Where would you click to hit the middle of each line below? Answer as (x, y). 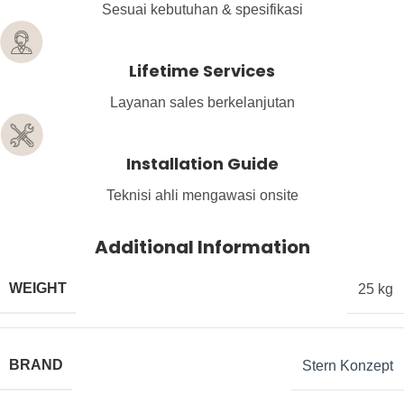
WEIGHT (38, 289)
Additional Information (202, 248)
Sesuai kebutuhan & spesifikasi (202, 10)
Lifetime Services (202, 71)
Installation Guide (202, 164)
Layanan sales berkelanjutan (202, 103)
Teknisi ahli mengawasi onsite (202, 196)
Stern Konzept (348, 365)
